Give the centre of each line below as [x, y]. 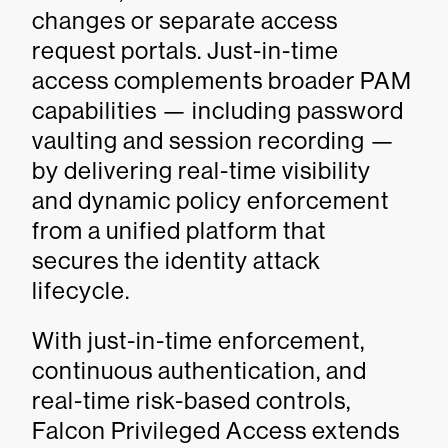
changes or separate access [185, 20]
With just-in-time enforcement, [198, 340]
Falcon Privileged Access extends [216, 430]
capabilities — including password [218, 110]
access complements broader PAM [222, 80]
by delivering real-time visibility [201, 170]
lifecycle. [83, 290]
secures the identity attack [176, 260]
